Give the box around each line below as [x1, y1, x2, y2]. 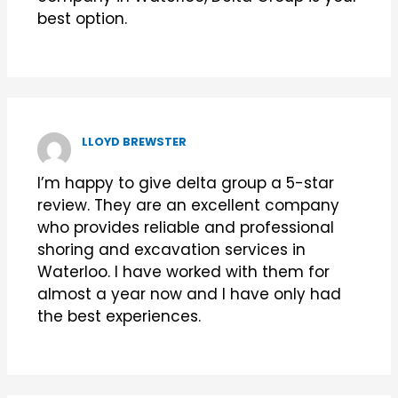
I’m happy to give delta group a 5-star [36, 171, 334, 194]
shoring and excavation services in [36, 238, 306, 260]
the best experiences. [36, 305, 201, 327]
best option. [36, 7, 127, 29]
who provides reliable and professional [36, 216, 334, 238]
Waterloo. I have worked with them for [36, 260, 330, 283]
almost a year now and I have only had [36, 283, 341, 305]
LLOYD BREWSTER [82, 134, 187, 150]
